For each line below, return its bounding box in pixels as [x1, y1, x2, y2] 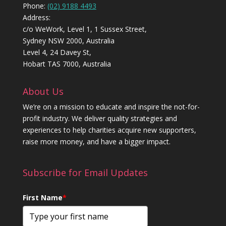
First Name [22, 193, 63, 203]
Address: [22, 12, 50, 22]
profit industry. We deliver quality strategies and [22, 113, 177, 123]
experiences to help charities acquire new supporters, [22, 125, 196, 135]
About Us [22, 85, 64, 97]
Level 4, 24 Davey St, [22, 47, 91, 57]
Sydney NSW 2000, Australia [22, 35, 115, 45]
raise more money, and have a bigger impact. [22, 136, 171, 146]
